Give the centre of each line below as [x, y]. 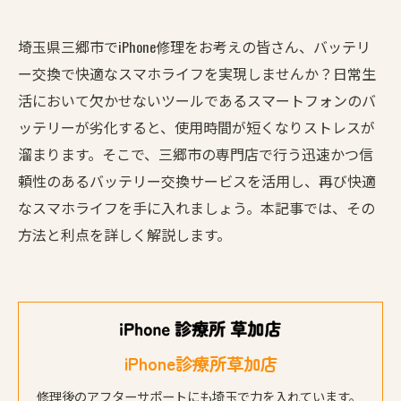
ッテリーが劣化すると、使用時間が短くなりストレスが [196, 127]
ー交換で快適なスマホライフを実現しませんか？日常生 [197, 73]
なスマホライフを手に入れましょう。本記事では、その [196, 208]
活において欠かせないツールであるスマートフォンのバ [197, 100]
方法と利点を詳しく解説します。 [124, 235]
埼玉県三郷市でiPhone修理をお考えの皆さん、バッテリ [194, 47]
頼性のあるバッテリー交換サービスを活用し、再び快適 [197, 181]
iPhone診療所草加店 [200, 363]
